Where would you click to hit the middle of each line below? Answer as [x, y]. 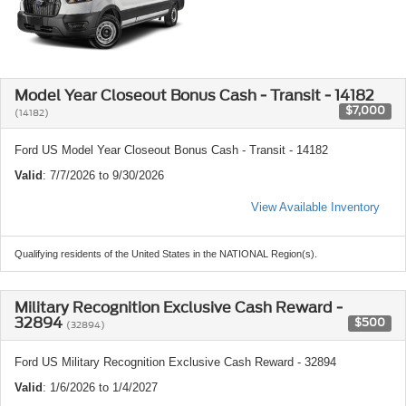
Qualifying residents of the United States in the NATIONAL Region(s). [166, 253]
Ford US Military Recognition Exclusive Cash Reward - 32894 [175, 362]
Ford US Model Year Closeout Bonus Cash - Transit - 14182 [171, 150]
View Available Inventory [315, 207]
